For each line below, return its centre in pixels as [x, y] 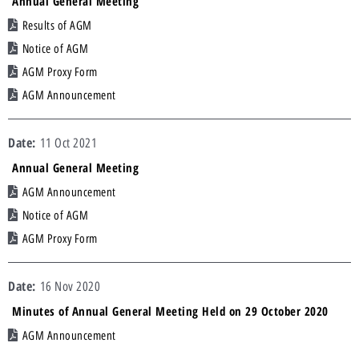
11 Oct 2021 [68, 143]
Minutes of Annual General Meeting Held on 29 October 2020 [170, 311]
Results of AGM [57, 26]
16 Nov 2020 [70, 287]
